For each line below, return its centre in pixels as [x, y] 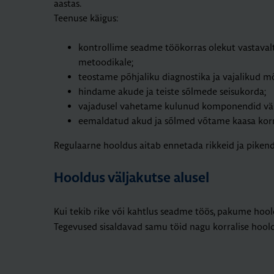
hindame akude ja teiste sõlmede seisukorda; [172, 91]
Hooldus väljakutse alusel [131, 178]
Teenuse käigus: [86, 18]
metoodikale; [106, 62]
